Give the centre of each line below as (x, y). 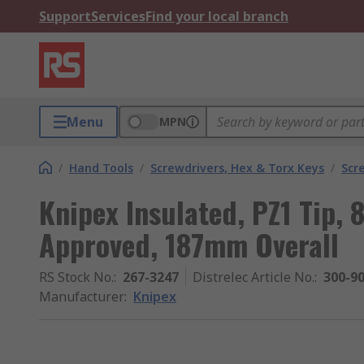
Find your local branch (217, 16)
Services (118, 16)
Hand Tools (101, 168)
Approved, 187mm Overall (189, 244)
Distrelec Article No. (253, 277)
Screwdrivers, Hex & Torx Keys (237, 168)
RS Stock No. (76, 277)
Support (65, 16)
